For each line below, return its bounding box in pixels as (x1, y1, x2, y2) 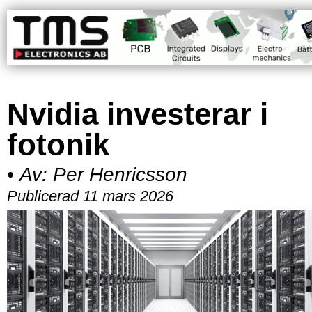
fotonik (7, 127, 109, 162)
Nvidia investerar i (7, 96, 268, 131)
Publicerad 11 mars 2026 (7, 187, 173, 205)
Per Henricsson (53, 163, 187, 185)
